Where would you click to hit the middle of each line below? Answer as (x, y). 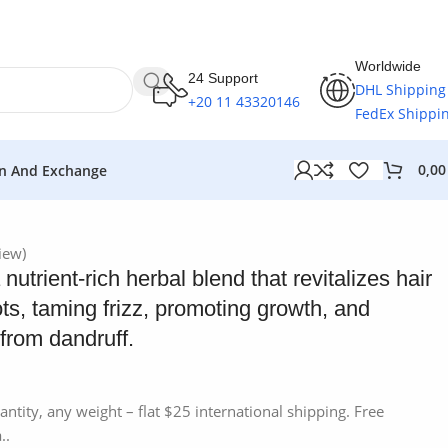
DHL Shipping (400, 89)
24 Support (223, 78)
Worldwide (388, 66)
